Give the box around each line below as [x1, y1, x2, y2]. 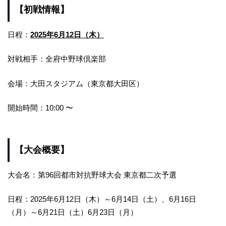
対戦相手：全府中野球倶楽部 [8, 54, 106, 64]
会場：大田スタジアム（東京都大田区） [8, 79, 144, 88]
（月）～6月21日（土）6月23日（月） [8, 208, 138, 217]
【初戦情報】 [15, 5, 69, 15]
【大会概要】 [15, 145, 69, 155]
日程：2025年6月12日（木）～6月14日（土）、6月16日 [8, 195, 196, 204]
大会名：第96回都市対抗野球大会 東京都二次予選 [8, 170, 177, 179]
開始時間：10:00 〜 [8, 103, 73, 112]
